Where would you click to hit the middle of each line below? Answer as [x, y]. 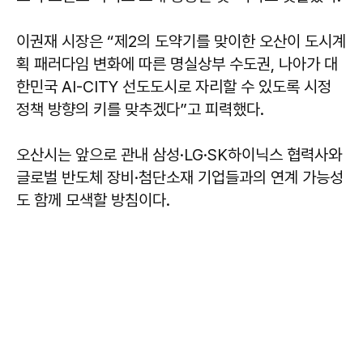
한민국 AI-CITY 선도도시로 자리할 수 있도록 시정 [174, 86]
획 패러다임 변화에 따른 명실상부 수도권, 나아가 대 [177, 64]
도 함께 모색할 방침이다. [93, 200]
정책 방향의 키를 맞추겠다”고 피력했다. [140, 109]
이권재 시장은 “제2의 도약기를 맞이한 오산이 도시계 [181, 41]
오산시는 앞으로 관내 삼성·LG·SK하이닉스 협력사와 [179, 154]
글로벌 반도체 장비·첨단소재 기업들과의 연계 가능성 [180, 177]
